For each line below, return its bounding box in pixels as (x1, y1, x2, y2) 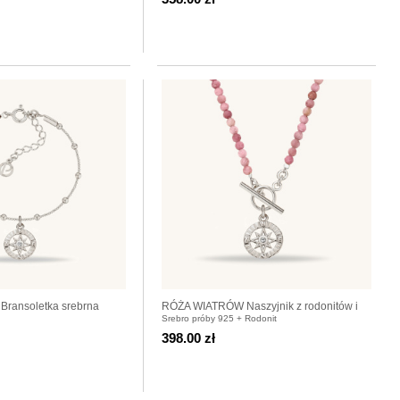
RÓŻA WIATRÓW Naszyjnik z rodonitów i (162, 299, 358, 312)
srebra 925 (162, 315, 214, 329)
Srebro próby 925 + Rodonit (162, 312, 277, 323)
